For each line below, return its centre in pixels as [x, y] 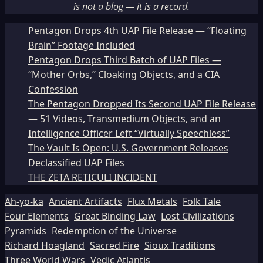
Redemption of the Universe [114, 231]
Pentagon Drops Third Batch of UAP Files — [125, 60]
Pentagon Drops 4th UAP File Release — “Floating [137, 31]
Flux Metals [152, 202]
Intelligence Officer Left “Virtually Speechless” [129, 134]
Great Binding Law [115, 216]
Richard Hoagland [45, 246]
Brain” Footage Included [82, 45]
